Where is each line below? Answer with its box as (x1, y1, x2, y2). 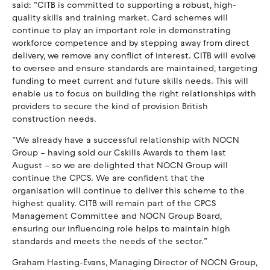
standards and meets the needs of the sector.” (12, 236, 207, 247)
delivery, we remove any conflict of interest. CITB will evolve (12, 51, 256, 61)
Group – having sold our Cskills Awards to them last (12, 148, 226, 159)
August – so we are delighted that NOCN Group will (12, 160, 228, 171)
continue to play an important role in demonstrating (12, 25, 231, 36)
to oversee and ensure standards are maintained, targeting (12, 63, 257, 74)
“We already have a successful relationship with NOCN (12, 135, 239, 146)
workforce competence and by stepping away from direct (12, 38, 250, 49)
